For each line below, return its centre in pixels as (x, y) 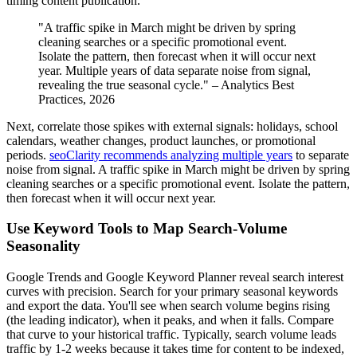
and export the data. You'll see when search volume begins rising (168, 306)
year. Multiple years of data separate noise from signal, (175, 70)
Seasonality (43, 246)
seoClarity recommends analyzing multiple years (171, 155)
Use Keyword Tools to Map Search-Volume (147, 229)
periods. (28, 155)
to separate (321, 155)
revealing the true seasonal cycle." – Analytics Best (166, 84)
